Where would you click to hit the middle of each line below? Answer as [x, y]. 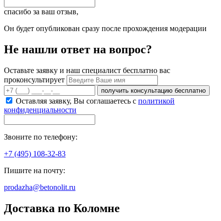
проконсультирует [35, 80]
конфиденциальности [40, 110]
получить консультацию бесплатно [153, 91]
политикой [156, 101]
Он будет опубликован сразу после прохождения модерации [105, 29]
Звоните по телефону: [41, 137]
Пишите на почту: [35, 171]
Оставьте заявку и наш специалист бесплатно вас [87, 71]
